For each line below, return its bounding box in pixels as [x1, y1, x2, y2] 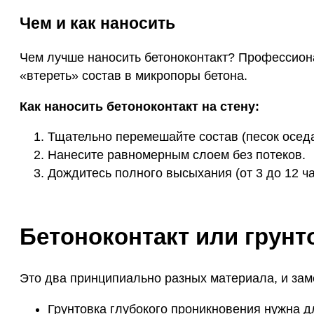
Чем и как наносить [20, 14, 175, 33]
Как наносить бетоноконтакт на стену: [20, 99, 259, 114]
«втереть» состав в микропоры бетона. [20, 69, 247, 83]
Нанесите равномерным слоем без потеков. [48, 148, 306, 163]
